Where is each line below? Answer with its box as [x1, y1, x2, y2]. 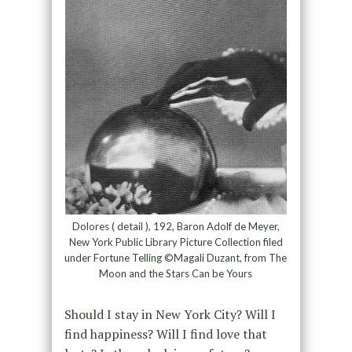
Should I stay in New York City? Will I [64, 306, 276, 324]
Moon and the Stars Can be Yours [99, 267, 253, 280]
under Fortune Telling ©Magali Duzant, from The [64, 251, 288, 265]
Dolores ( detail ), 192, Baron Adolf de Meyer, [71, 220, 280, 233]
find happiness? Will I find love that [64, 325, 267, 343]
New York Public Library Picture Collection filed [68, 236, 283, 249]
